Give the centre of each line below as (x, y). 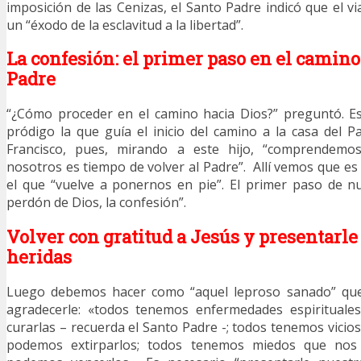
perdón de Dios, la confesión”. (96, 203)
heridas (39, 256)
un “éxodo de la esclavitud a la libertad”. (125, 25)
